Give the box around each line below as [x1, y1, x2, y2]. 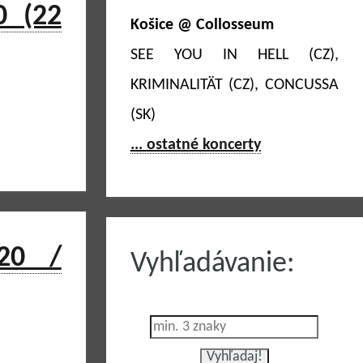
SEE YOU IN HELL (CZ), [130, 47, 339, 63]
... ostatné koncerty [130, 137, 261, 153]
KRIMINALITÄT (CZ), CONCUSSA [130, 77, 339, 93]
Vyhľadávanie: [130, 250, 295, 279]
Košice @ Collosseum [130, 17, 274, 33]
